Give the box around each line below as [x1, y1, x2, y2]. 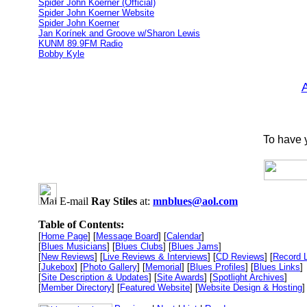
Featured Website [120, 282, 190, 293]
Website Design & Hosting [198, 282, 302, 293]
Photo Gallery [83, 262, 137, 272]
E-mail [57, 195, 91, 207]
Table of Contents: [38, 219, 124, 230]
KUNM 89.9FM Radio [38, 38, 123, 49]
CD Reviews [216, 251, 265, 262]
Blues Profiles [190, 262, 245, 272]
